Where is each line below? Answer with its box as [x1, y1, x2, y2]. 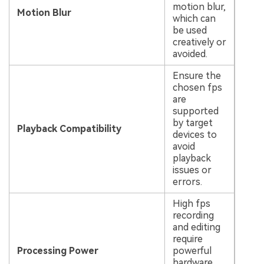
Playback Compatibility [16, 123, 121, 135]
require [172, 233, 203, 245]
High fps [172, 198, 210, 210]
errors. [172, 176, 202, 188]
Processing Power [16, 245, 98, 257]
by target [172, 117, 213, 129]
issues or [172, 164, 212, 176]
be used [172, 25, 207, 37]
